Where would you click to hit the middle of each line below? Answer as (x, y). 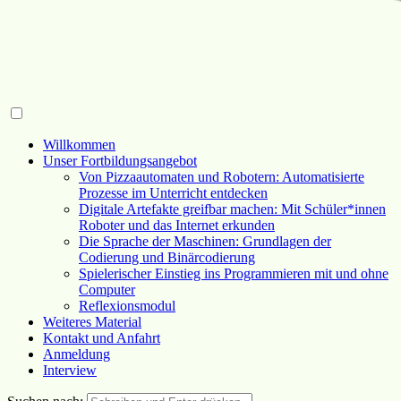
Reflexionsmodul (127, 305)
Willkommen (79, 144)
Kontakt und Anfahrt (102, 337)
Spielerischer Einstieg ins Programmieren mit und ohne (234, 273)
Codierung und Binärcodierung (167, 257)
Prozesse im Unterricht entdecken (173, 192)
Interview (70, 370)
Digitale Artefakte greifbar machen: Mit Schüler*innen (232, 209)
